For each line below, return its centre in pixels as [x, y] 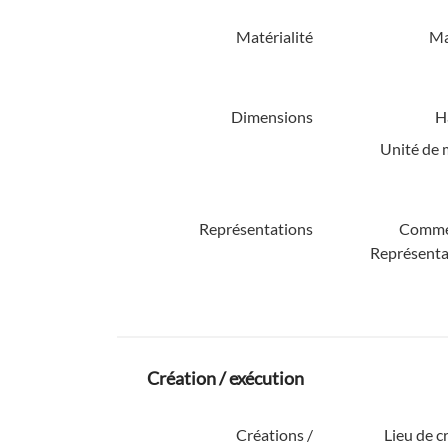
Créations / [274, 434]
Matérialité [274, 36]
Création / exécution [225, 378]
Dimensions [271, 116]
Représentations [255, 228]
